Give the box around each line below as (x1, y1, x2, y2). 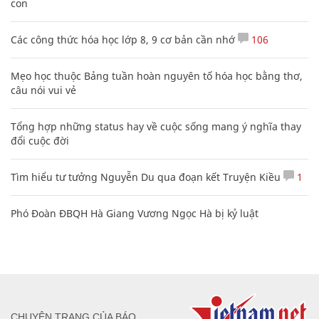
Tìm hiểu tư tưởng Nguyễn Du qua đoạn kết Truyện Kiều (11, 170, 281, 184)
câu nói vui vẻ (11, 83, 76, 97)
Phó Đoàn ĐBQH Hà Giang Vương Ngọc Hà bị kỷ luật (11, 206, 258, 220)
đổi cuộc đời (11, 134, 69, 147)
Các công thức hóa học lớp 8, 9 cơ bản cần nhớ (11, 33, 235, 46)
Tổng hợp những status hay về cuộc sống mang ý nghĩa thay (11, 120, 301, 133)
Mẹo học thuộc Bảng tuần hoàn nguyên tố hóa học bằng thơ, (11, 69, 303, 83)
